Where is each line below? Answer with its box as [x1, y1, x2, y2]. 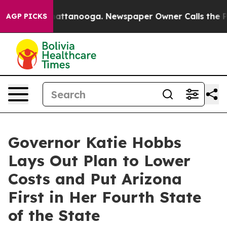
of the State [8, 206, 100, 225]
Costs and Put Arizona [8, 169, 182, 188]
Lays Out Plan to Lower [8, 151, 191, 170]
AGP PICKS [6, 12, 47, 21]
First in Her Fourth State [8, 187, 201, 207]
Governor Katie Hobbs [8, 133, 181, 152]
